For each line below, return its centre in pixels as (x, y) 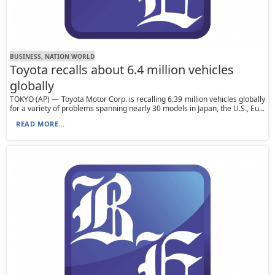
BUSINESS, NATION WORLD (52, 56)
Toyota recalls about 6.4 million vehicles (122, 70)
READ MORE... (41, 124)
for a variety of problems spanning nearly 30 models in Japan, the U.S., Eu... (137, 109)
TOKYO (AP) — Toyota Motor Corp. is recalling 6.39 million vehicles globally (137, 99)
